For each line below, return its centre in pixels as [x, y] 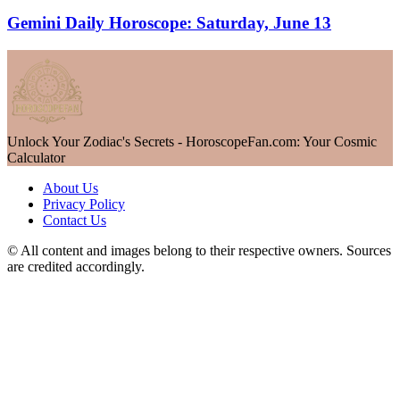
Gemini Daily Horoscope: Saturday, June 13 [169, 22]
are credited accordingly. [76, 266]
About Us [71, 187]
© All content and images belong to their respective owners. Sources [199, 250]
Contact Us [75, 220]
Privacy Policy [84, 204]
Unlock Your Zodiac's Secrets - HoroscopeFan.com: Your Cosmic [192, 141]
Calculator [36, 157]
